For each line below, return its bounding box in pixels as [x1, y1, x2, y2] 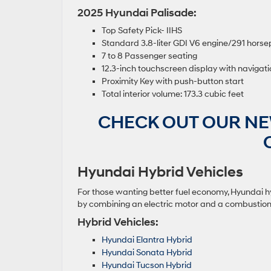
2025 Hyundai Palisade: [77, 6, 199, 21]
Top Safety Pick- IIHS [102, 25, 184, 36]
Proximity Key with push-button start [102, 76, 246, 87]
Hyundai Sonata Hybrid [102, 247, 194, 258]
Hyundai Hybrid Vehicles [77, 163, 243, 182]
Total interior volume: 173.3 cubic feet [102, 89, 246, 100]
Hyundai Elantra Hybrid [102, 235, 192, 246]
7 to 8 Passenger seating [102, 51, 197, 62]
